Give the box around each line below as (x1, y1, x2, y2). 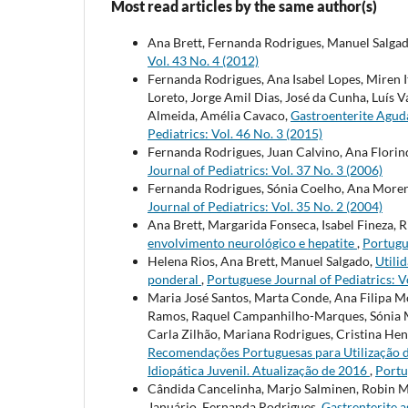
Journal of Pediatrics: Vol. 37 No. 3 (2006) (148, 161, 382, 178)
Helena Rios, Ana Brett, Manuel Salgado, (148, 252, 375, 269)
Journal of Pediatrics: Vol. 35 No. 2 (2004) (148, 198, 382, 214)
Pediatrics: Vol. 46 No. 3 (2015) (148, 125, 322, 141)
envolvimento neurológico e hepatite (148, 234, 357, 250)
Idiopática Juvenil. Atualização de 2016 (148, 362, 370, 378)
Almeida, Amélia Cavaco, (148, 107, 291, 123)
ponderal (148, 270, 201, 287)
